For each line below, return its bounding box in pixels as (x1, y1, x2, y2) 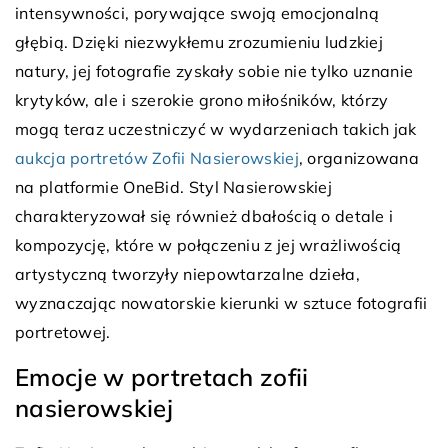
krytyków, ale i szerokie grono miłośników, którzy (15, 89, 389, 110)
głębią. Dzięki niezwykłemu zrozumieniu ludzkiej (15, 31, 384, 52)
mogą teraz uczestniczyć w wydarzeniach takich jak (15, 118, 417, 139)
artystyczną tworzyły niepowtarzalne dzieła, (15, 263, 360, 284)
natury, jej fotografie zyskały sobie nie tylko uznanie (15, 60, 414, 81)
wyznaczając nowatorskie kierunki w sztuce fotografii (15, 292, 428, 313)
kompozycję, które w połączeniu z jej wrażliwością (15, 234, 402, 255)
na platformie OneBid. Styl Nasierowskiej (15, 176, 332, 197)
